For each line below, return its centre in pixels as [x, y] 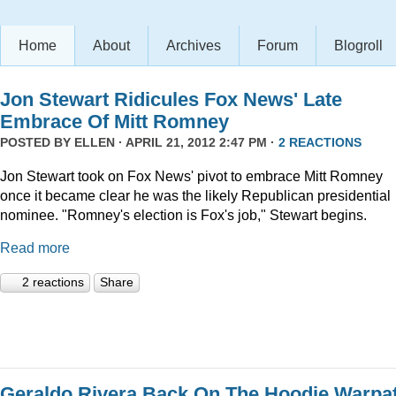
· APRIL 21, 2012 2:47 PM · [197, 142]
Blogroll [358, 46]
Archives [194, 46]
